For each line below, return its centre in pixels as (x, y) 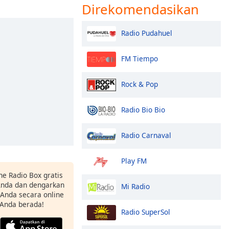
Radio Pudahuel (147, 33)
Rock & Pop (140, 84)
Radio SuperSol (146, 212)
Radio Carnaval (146, 135)
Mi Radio (135, 186)
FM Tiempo (140, 58)
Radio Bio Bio (143, 109)
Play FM (134, 161)
